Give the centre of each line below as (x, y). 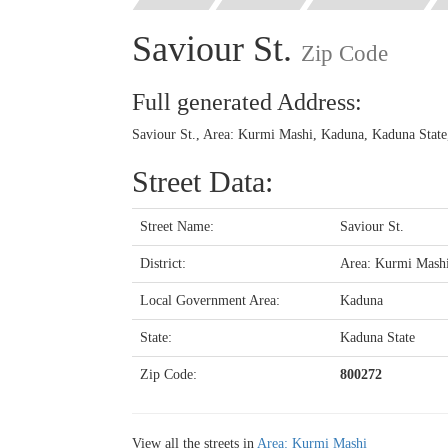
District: (163, 263)
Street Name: (177, 226)
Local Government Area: (210, 300)
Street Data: (202, 181)
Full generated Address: (247, 101)
